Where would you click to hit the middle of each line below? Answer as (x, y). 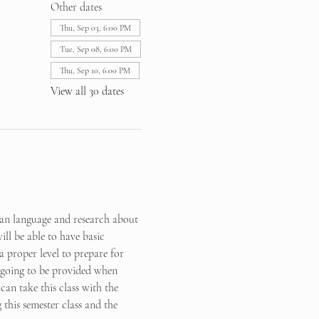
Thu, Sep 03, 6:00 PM (95, 28)
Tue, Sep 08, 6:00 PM (95, 49)
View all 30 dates (87, 91)
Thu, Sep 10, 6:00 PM (95, 70)
